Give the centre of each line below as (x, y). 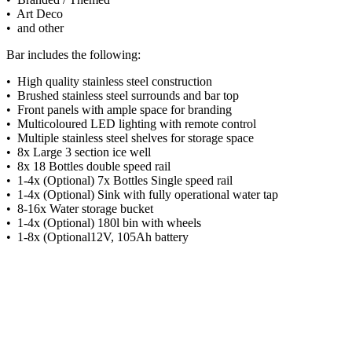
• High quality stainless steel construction (109, 81)
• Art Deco (36, 13)
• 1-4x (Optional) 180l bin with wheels (104, 222)
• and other (35, 27)
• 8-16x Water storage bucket (80, 208)
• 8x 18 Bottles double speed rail (88, 166)
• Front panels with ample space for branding (119, 109)
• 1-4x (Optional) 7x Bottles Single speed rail (119, 180)
